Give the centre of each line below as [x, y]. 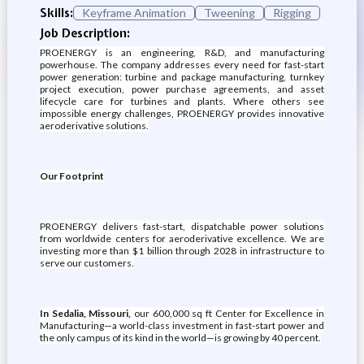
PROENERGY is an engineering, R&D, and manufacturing [182, 52]
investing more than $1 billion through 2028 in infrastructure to [182, 251]
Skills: [56, 13]
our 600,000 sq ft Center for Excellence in [228, 313]
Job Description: [84, 33]
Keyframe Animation [134, 13]
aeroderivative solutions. [94, 126]
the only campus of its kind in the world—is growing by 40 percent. [180, 338]
